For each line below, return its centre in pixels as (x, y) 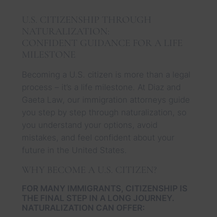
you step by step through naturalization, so (104, 112)
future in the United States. (74, 150)
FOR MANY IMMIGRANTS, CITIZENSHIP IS (104, 188)
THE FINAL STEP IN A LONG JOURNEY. (98, 198)
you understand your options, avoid (89, 125)
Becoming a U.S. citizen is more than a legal (106, 74)
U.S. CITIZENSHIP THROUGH (86, 19)
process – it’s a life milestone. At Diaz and (101, 87)
